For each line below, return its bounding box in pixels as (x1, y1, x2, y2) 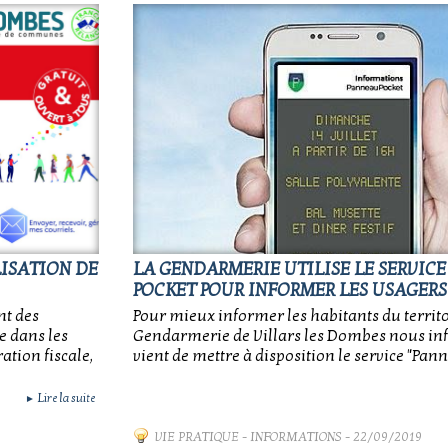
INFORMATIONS (250, 429, 342, 445)
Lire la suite (35, 391, 95, 405)
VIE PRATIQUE (155, 429, 239, 445)
